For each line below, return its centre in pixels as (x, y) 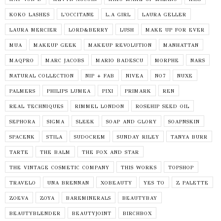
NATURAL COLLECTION (42, 76)
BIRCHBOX (137, 213)
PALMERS (22, 91)
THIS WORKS (139, 167)
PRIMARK (138, 91)
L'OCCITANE (78, 15)
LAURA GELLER (164, 15)
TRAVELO (23, 183)
